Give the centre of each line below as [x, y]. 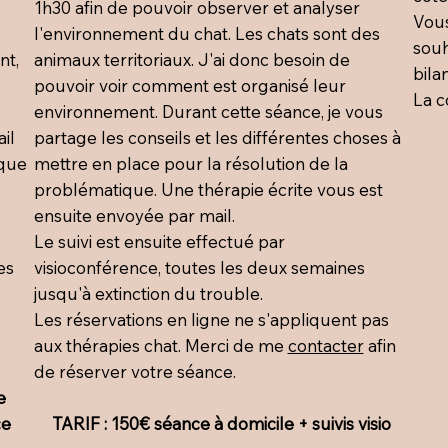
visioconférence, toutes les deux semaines [199, 267]
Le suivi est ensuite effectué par [159, 241]
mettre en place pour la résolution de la [190, 163]
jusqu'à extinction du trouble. [148, 293]
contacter [325, 345]
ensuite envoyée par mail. [134, 215]
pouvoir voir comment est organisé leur [189, 85]
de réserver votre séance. [134, 371]
